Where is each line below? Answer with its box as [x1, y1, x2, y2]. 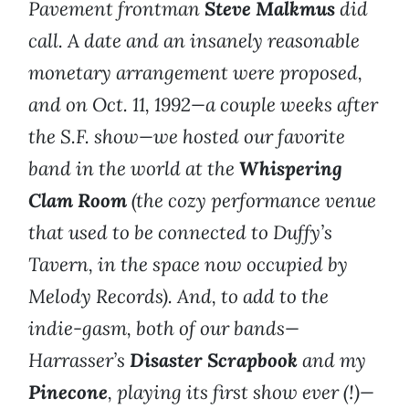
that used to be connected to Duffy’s [28, 220, 332, 246]
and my [302, 348, 366, 373]
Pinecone [28, 380, 108, 405]
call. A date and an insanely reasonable [28, 28, 360, 54]
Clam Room [28, 188, 127, 214]
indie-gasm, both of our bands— [28, 316, 299, 341]
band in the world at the [28, 156, 235, 182]
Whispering [239, 156, 342, 182]
